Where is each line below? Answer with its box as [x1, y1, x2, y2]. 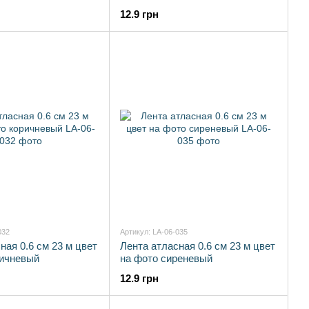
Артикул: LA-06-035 [120, 228, 188, 236]
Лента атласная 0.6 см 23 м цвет [120, 240, 275, 252]
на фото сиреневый [120, 252, 212, 264]
